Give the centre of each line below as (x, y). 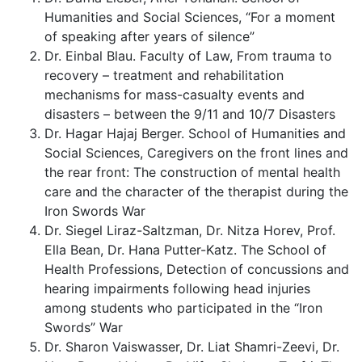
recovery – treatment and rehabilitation (164, 75)
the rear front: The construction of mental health (192, 172)
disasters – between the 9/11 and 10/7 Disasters (190, 114)
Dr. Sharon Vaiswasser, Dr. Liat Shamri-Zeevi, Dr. (192, 347)
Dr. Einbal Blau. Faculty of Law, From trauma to (188, 56)
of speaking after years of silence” (149, 36)
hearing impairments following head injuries (177, 288)
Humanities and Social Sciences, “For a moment (190, 17)
